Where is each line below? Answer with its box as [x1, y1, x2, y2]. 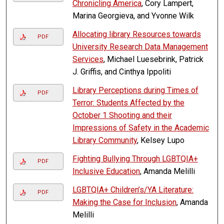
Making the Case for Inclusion [72, 197, 176, 207]
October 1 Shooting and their [72, 110, 172, 120]
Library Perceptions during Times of [72, 85, 198, 95]
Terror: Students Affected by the [72, 98, 184, 108]
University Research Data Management [72, 42, 208, 52]
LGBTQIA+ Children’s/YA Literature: [72, 185, 193, 195]
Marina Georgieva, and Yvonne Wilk [72, 11, 194, 21]
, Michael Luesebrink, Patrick [103, 54, 203, 64]
